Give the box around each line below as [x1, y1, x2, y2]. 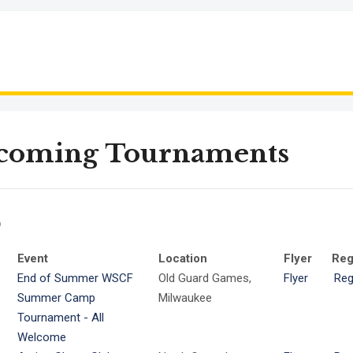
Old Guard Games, [158, 271, 251, 285]
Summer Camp [17, 291, 95, 305]
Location [158, 251, 207, 266]
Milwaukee [158, 291, 212, 305]
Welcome [17, 330, 66, 344]
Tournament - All [17, 310, 104, 325]
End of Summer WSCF [17, 271, 133, 285]
